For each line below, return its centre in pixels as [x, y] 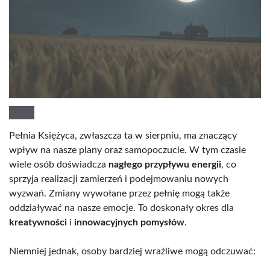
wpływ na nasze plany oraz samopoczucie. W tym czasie [127, 150]
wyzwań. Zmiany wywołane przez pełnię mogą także [119, 194]
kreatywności [38, 223]
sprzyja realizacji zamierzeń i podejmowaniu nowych [119, 179]
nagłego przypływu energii [165, 165]
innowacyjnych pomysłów [129, 223]
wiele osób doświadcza [59, 165]
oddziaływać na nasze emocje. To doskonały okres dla [121, 208]
